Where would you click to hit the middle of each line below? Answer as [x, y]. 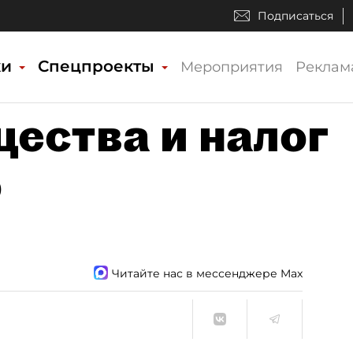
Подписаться [295, 16]
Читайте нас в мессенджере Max [207, 273]
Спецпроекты [98, 66]
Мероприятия [232, 67]
